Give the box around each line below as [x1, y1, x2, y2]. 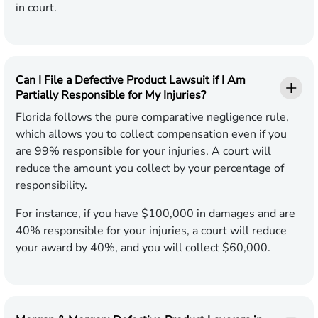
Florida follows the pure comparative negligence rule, [16, 109, 289, 126]
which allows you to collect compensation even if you [16, 126, 287, 143]
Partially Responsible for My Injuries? [16, 87, 206, 104]
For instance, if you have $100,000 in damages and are [16, 206, 295, 222]
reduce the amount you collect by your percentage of [16, 160, 284, 177]
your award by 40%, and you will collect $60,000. [16, 240, 270, 256]
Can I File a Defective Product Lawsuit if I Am [16, 72, 246, 89]
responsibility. [16, 177, 87, 194]
